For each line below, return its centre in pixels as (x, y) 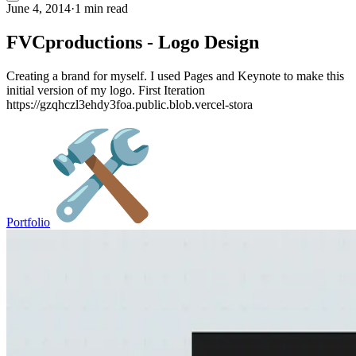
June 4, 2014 (39, 8)
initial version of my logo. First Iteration (106, 90)
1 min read (101, 8)
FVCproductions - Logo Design (133, 42)
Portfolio (28, 222)
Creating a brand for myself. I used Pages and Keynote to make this (175, 75)
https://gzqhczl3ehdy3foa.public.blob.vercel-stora (130, 104)
